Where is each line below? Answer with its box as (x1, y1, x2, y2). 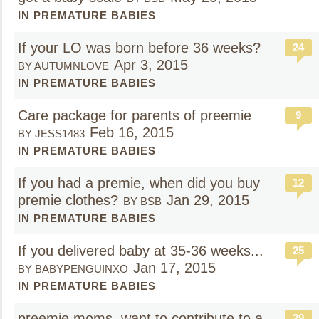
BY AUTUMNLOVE (18, 60, 109, 72)
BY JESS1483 (18, 127, 85, 140)
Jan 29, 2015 (167, 192, 249, 208)
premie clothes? (18, 192, 118, 208)
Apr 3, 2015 (114, 57, 188, 73)
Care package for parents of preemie (18, 108, 251, 123)
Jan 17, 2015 (133, 260, 216, 276)
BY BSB (123, 195, 162, 207)
